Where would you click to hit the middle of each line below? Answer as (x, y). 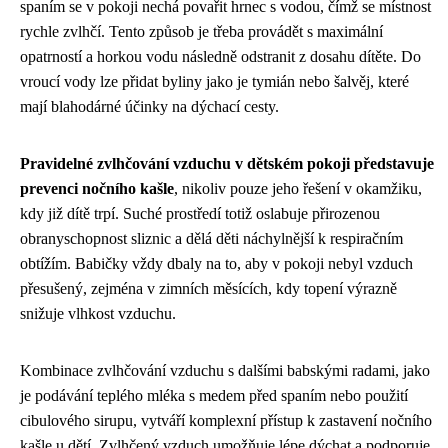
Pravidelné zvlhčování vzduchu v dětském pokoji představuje (227, 163)
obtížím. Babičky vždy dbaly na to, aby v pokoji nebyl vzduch (216, 263)
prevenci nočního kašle (97, 188)
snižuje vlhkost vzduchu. (98, 313)
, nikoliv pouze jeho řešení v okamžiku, (298, 188)
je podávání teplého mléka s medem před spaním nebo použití (214, 395)
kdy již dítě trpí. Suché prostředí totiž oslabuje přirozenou (200, 213)
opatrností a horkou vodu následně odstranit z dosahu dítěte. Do (220, 56)
